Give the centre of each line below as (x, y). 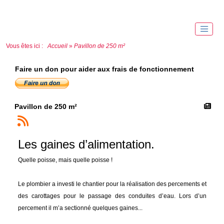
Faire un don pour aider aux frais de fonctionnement (104, 69)
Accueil (57, 46)
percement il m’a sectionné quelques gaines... (80, 208)
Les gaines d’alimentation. (86, 144)
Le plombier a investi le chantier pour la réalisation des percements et (112, 184)
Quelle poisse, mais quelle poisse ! (65, 160)
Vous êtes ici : (26, 46)
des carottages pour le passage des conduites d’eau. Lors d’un (112, 196)
